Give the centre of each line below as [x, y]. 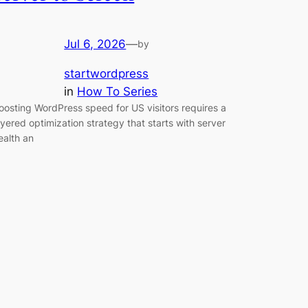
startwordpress [107, 73]
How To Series [118, 91]
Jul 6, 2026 [95, 44]
